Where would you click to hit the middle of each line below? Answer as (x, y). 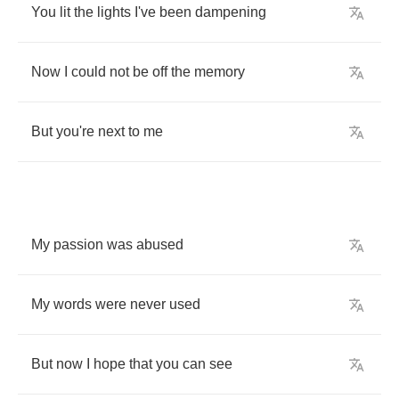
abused (160, 244)
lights (114, 12)
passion (78, 244)
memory (220, 72)
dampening (231, 12)
